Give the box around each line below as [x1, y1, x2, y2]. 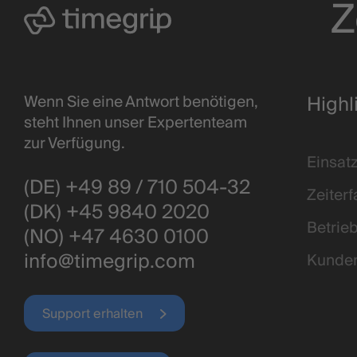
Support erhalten [41, 303, 143, 325]
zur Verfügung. [24, 131, 125, 157]
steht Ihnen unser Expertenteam [24, 110, 247, 136]
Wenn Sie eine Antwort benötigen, [24, 89, 257, 116]
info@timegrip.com [24, 245, 195, 278]
